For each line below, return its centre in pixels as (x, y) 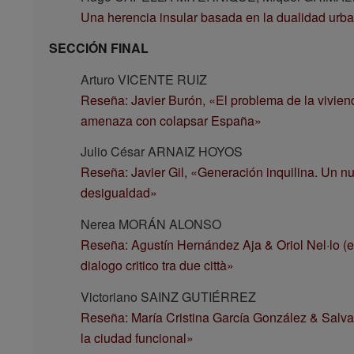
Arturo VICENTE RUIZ (143, 79)
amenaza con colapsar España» (171, 120)
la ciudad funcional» (137, 337)
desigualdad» (119, 193)
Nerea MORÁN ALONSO (151, 224)
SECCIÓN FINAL (98, 48)
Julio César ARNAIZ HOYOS (161, 152)
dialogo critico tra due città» (157, 265)
